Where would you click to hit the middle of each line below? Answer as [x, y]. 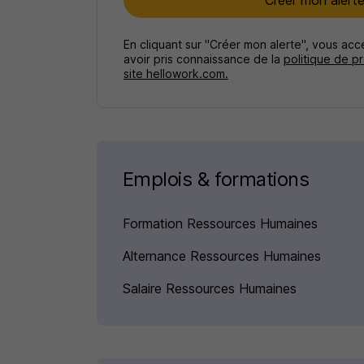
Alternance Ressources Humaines [221, 256]
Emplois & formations [216, 180]
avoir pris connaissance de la [203, 59]
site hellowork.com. [175, 74]
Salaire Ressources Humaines [209, 289]
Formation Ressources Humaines [220, 224]
